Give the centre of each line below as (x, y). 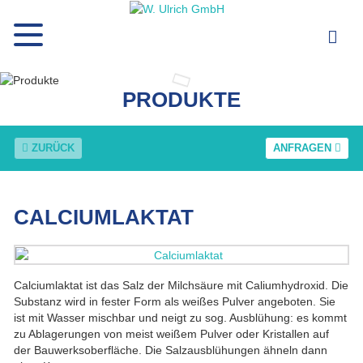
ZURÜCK (52, 148)
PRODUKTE (181, 100)
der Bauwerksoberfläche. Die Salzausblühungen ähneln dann (171, 350)
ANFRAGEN (303, 148)
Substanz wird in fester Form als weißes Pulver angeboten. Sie (175, 301)
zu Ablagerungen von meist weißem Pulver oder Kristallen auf (172, 333)
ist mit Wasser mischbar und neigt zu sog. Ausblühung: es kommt (181, 317)
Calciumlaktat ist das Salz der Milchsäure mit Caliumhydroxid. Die (181, 285)
